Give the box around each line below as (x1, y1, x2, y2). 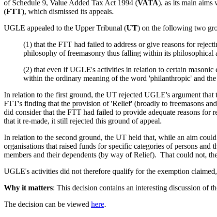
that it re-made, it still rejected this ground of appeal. (4, 117, 162, 125)
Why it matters (4, 184, 53, 192)
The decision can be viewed (4, 200, 91, 208)
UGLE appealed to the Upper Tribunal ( (4, 24, 126, 32)
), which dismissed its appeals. (22, 7, 116, 15)
